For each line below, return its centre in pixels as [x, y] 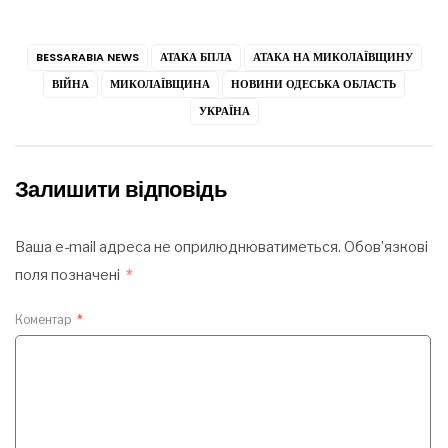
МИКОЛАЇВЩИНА [160, 83]
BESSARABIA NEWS [87, 56]
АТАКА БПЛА [195, 56]
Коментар [44, 320]
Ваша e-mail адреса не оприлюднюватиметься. [178, 246]
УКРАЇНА [224, 110]
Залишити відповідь [121, 189]
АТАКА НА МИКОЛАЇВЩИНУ [332, 56]
